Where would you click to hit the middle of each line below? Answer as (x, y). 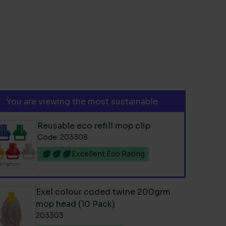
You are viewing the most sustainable (82, 102)
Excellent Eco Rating (108, 154)
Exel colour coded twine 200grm (103, 192)
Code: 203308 (63, 137)
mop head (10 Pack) (76, 204)
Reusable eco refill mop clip (94, 126)
